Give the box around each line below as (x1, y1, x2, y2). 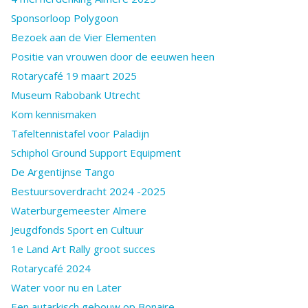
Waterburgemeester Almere (11, 203, 146, 217)
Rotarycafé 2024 (11, 261, 91, 275)
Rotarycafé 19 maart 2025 (11, 68, 137, 82)
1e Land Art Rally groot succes (11, 241, 155, 256)
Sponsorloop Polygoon (11, 10, 118, 25)
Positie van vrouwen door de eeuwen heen (11, 49, 214, 63)
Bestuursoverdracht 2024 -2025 (11, 184, 166, 198)
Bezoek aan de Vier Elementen (11, 30, 156, 44)
